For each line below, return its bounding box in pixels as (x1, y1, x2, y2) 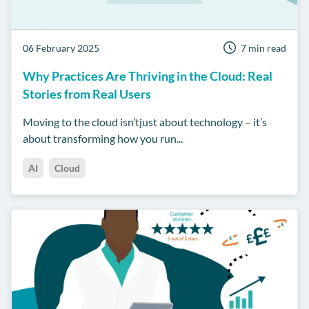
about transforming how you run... (23, 132, 183, 146)
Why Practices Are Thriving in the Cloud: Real (23, 68, 272, 84)
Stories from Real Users (23, 86, 151, 102)
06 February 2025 (23, 42, 99, 54)
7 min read (241, 42, 286, 54)
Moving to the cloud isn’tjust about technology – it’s (23, 115, 267, 129)
